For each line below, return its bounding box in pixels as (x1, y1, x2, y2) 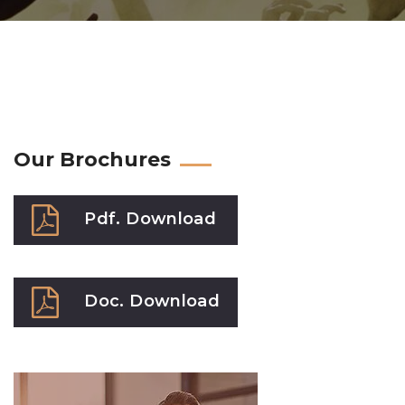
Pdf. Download (84, 209, 217, 230)
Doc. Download (84, 291, 221, 312)
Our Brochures (14, 147, 171, 172)
